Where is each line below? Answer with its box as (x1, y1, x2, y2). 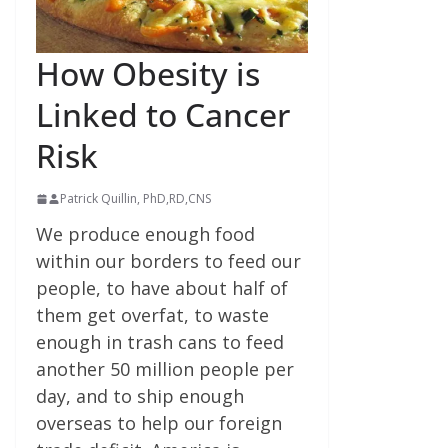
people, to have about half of (36, 276, 288, 301)
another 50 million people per (36, 357, 294, 382)
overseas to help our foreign (36, 411, 282, 436)
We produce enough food (36, 222, 255, 247)
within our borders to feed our (36, 249, 301, 274)
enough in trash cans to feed (36, 330, 284, 355)
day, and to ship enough (36, 384, 244, 409)
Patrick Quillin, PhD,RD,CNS (60, 190, 211, 208)
